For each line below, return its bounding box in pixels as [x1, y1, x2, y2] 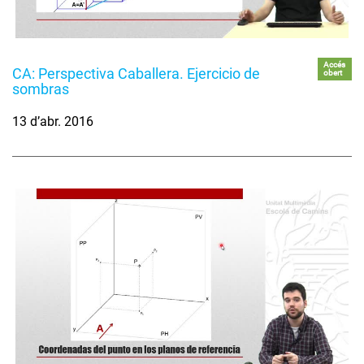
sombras [12, 80, 69, 97]
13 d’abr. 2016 [12, 113, 93, 129]
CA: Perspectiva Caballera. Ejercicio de [12, 64, 260, 82]
